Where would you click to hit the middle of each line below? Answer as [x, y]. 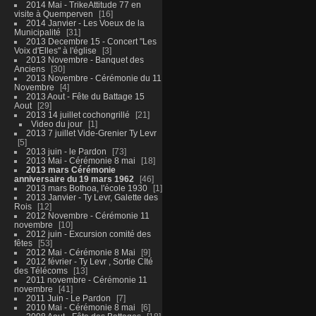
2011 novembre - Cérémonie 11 [86, 279]
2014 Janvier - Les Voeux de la [85, 23]
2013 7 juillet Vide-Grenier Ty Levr [91, 133]
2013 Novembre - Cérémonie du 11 [93, 78]
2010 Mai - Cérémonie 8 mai [80, 307]
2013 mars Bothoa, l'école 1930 [86, 188]
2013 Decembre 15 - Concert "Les [91, 41]
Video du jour [56, 123]
